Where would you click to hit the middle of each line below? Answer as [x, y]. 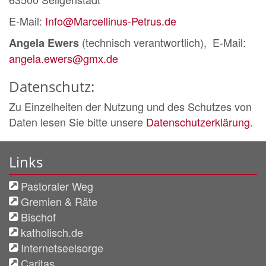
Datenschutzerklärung [198, 121]
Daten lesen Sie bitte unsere [77, 121]
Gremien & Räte [59, 201]
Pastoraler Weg [57, 186]
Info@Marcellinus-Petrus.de [111, 20]
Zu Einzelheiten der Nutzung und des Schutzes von [130, 106]
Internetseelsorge [62, 247]
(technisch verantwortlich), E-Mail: [162, 42]
